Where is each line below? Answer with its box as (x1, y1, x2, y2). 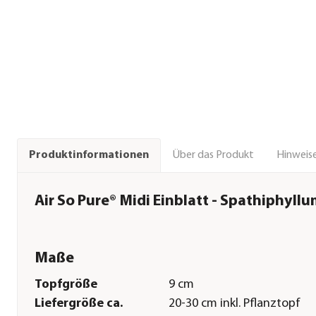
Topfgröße (35, 278, 97, 292)
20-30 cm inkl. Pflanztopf (168, 297, 300, 311)
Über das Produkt (172, 149, 254, 161)
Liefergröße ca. (35, 297, 123, 311)
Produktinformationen (29, 150, 149, 162)
